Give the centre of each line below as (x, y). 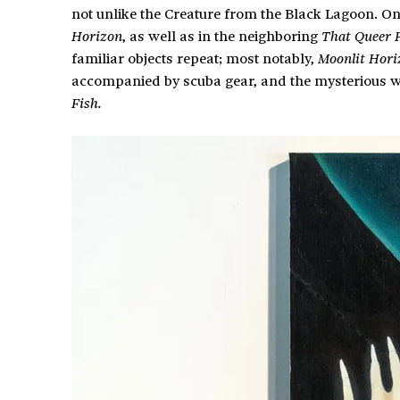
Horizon (97, 37)
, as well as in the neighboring (222, 36)
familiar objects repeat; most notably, (195, 58)
